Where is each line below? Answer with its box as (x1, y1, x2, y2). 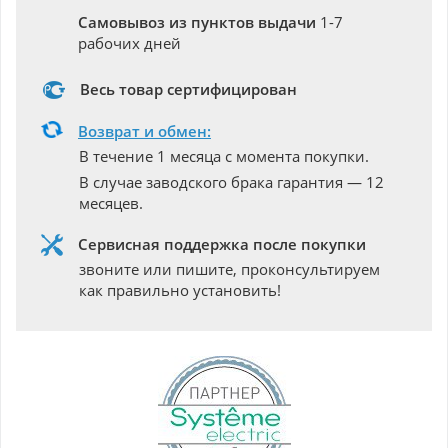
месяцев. (79, 193, 143, 213)
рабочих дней (78, 33, 181, 53)
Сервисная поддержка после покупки (78, 234, 366, 254)
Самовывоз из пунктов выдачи (78, 12, 316, 32)
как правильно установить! (79, 280, 281, 300)
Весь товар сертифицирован (80, 79, 297, 99)
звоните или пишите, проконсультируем (79, 259, 380, 279)
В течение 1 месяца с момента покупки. (79, 146, 369, 166)
